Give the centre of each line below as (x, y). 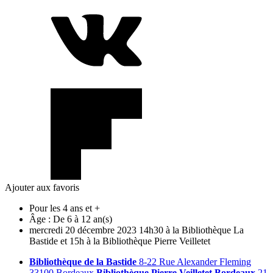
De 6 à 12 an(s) (83, 219)
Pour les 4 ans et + (65, 208)
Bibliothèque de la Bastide (83, 261)
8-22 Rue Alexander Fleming (194, 261)
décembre (96, 230)
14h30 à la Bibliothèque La (191, 230)
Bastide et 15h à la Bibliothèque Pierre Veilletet (120, 241)
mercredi (46, 230)
